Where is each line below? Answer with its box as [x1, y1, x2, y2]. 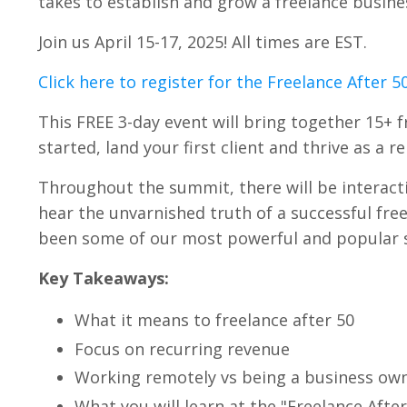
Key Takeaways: [38, 266, 169, 289]
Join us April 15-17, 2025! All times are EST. [38, 30, 367, 53]
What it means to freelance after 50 [74, 308, 354, 331]
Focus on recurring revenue [74, 337, 290, 360]
